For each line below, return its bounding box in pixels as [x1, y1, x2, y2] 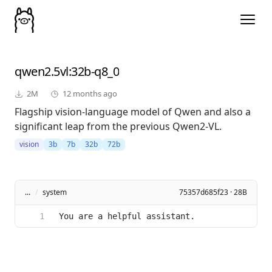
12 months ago [63, 88, 117, 100]
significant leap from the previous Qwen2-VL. [15, 120, 222, 134]
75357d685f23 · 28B [179, 187, 247, 198]
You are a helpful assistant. [59, 211, 195, 222]
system [42, 187, 67, 198]
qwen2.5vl [15, 63, 69, 80]
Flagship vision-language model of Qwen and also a [15, 105, 251, 119]
